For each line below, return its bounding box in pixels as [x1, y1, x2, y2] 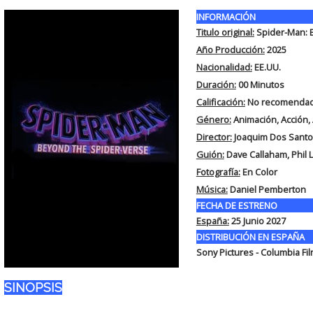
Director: [196, 131, 232, 143]
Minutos [249, 78, 284, 91]
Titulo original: [196, 26, 254, 38]
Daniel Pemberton [227, 183, 306, 196]
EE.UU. [252, 61, 281, 73]
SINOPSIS [3, 280, 62, 295]
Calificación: [196, 96, 245, 108]
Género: [196, 113, 231, 126]
